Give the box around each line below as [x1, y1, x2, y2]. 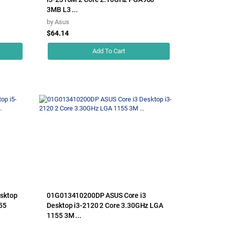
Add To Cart [92, 47, 126, 55]
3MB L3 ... [47, 5, 78, 14]
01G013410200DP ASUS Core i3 [47, 191, 146, 199]
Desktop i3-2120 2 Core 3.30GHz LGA [47, 201, 163, 209]
